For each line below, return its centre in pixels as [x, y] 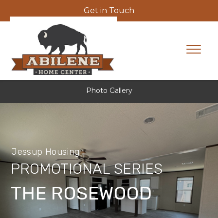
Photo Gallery [109, 91]
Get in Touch [109, 10]
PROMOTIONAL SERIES [87, 169]
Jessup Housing [46, 152]
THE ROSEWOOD [82, 193]
